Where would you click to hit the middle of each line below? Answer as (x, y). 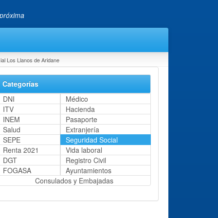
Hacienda (81, 109)
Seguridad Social (92, 139)
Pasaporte (82, 119)
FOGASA (17, 170)
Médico (77, 99)
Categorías (21, 83)
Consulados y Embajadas (74, 180)
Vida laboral (84, 150)
